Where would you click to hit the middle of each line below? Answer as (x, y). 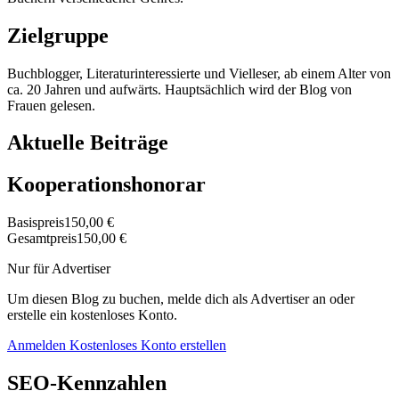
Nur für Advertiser (59, 269)
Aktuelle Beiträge (88, 143)
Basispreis (36, 223)
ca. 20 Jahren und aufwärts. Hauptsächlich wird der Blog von (179, 89)
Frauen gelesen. (51, 105)
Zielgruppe (58, 35)
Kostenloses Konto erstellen (148, 346)
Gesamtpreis (42, 239)
